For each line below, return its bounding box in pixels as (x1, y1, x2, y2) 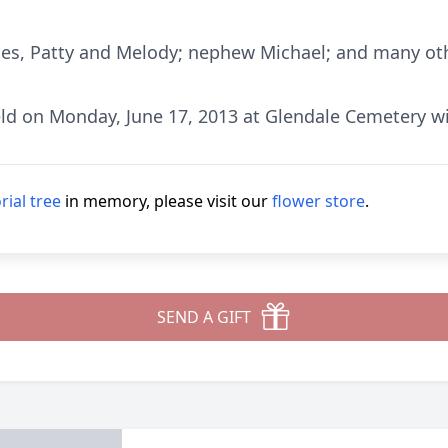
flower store (272, 190, 365, 212)
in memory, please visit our (61, 190, 272, 212)
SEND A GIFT (157, 306, 251, 328)
